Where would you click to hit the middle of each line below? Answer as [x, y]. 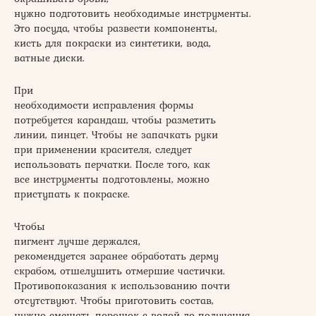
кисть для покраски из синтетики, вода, [113, 43]
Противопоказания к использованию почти [122, 286]
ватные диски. [49, 58]
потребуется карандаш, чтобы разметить [115, 120]
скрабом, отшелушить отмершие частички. [120, 271]
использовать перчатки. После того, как [112, 165]
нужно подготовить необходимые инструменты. [133, 14]
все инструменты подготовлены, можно [112, 180]
